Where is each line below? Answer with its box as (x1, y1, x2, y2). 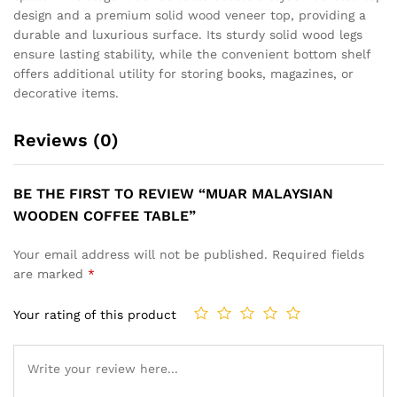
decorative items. (13, 86, 119, 101)
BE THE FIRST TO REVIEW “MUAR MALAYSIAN (13, 185, 333, 203)
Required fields (272, 247, 364, 262)
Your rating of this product (13, 307, 176, 322)
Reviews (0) (13, 129, 119, 152)
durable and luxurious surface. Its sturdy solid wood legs (13, 27, 362, 43)
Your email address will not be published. (13, 247, 268, 262)
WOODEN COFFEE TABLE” (13, 207, 196, 225)
